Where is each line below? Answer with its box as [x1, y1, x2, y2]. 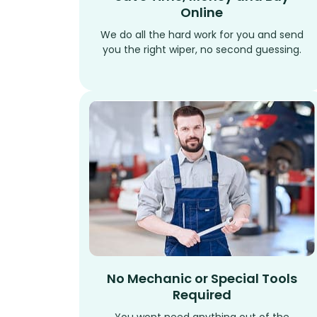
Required [172, 286, 231, 304]
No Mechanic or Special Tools [106, 270, 297, 288]
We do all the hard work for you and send [100, 28, 304, 42]
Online [180, 4, 224, 22]
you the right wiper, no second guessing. [102, 42, 301, 57]
